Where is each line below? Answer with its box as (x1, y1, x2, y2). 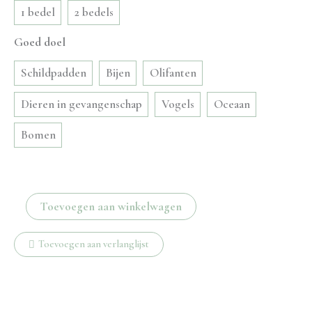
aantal (13, 253, 42, 268)
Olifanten (149, 65, 196, 81)
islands (13, 214, 45, 229)
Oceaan (213, 96, 250, 111)
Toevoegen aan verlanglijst (38, 238, 149, 251)
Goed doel (14, 35, 65, 50)
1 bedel (20, 5, 55, 20)
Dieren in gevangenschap (20, 96, 142, 111)
